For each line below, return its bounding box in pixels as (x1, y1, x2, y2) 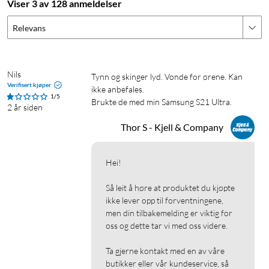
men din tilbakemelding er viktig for (106, 208, 232, 219)
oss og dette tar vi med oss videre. (106, 220, 228, 231)
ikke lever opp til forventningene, (106, 195, 223, 206)
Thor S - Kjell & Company (121, 121, 223, 133)
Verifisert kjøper (7, 81, 51, 89)
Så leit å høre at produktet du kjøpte (106, 183, 235, 193)
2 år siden (7, 102, 43, 113)
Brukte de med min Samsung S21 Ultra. (91, 97, 234, 107)
